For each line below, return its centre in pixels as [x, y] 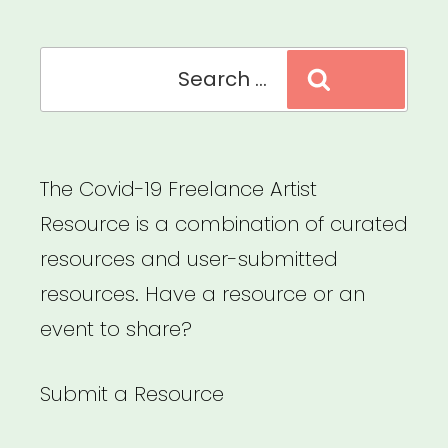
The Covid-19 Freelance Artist [178, 189]
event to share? [116, 329]
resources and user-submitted [189, 259]
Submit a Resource [132, 394]
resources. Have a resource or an [202, 294]
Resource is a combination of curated [224, 224]
